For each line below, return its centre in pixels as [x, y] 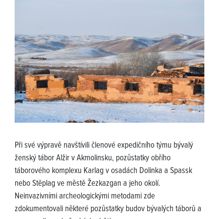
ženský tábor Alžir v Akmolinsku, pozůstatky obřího [93, 158]
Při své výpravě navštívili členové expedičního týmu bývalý [104, 145]
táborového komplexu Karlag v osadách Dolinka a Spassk [103, 171]
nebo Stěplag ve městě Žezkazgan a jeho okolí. [88, 184]
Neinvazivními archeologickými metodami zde [85, 196]
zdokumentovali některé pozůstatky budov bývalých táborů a [108, 209]
